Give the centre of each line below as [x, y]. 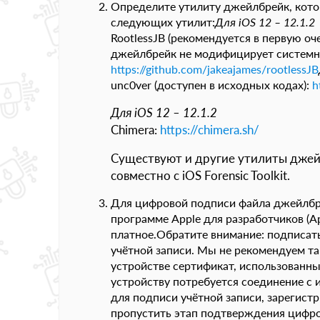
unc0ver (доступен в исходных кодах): [211, 85]
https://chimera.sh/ [210, 130]
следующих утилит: [163, 22]
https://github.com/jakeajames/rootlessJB [215, 69]
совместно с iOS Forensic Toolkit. [200, 175]
